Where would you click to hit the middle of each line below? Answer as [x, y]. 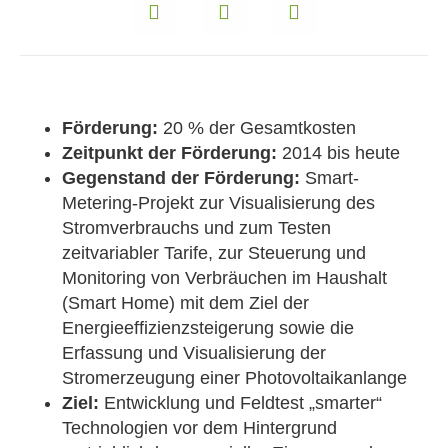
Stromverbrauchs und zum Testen [196, 227]
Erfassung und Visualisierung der [194, 352]
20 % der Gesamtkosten [257, 127]
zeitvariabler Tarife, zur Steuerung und [214, 252]
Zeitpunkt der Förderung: [169, 152]
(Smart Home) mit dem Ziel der [185, 302]
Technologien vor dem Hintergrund [199, 427]
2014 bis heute [338, 152]
